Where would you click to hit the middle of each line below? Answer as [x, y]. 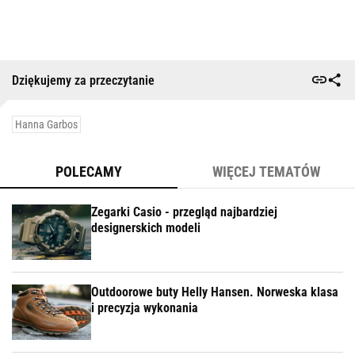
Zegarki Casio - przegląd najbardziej [184, 212]
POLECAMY [89, 172]
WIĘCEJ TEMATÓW [266, 172]
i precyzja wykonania [145, 308]
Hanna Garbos [46, 124]
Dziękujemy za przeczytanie [83, 80]
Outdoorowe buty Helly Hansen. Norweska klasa [215, 292]
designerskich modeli [146, 228]
